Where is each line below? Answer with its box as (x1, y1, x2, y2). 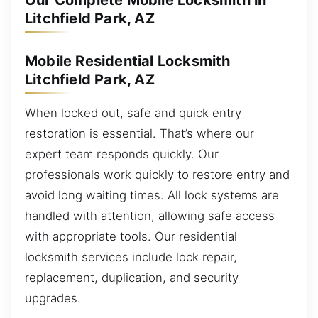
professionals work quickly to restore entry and (25, 168, 290, 182)
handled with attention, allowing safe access (25, 209, 275, 224)
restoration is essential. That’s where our (25, 126, 254, 141)
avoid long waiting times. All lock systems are (25, 188, 279, 203)
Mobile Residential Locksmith (25, 52, 231, 70)
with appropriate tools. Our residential (25, 229, 237, 244)
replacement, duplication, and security (25, 270, 238, 285)
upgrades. (25, 291, 81, 306)
